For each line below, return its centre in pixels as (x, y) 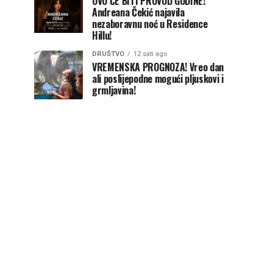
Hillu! (102, 35)
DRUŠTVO (108, 54)
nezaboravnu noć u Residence (150, 24)
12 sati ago (150, 54)
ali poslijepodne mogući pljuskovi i (158, 79)
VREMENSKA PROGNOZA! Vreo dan (158, 67)
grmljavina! (114, 90)
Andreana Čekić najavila (138, 12)
